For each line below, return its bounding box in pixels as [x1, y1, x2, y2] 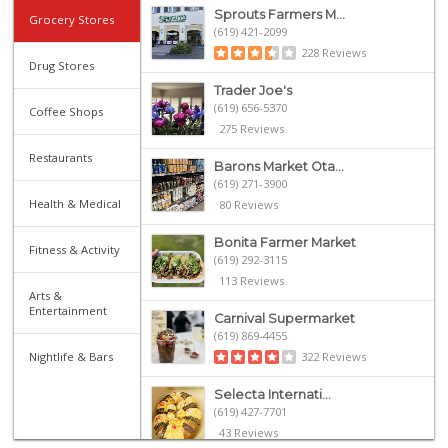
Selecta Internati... [213, 386, 331, 402]
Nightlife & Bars [29, 348, 114, 364]
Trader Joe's [213, 82, 292, 98]
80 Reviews [218, 196, 278, 212]
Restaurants [29, 149, 93, 165]
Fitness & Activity [29, 241, 121, 257]
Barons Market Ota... [213, 158, 344, 174]
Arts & [29, 287, 63, 303]
